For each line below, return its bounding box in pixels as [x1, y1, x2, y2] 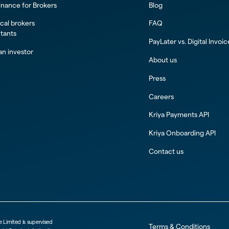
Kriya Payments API [149, 111, 210, 119]
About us [149, 56, 177, 64]
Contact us [149, 147, 184, 155]
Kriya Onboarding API [149, 129, 216, 138]
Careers [149, 93, 174, 101]
